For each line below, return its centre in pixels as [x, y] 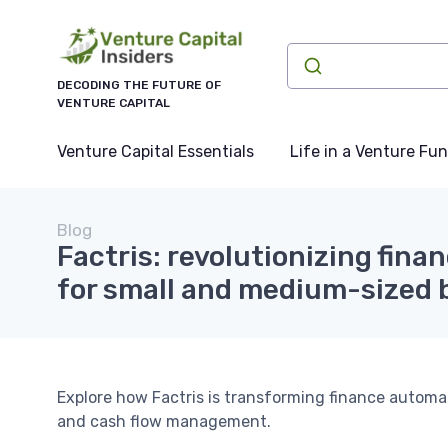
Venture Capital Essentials [155, 152]
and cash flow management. [164, 422]
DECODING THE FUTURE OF [139, 85]
